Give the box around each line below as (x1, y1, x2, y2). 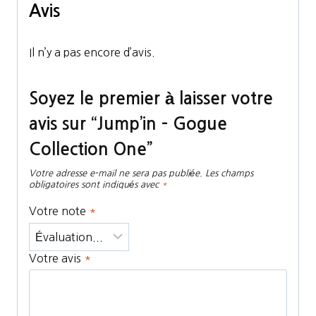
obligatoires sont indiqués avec (29, 180, 162, 189)
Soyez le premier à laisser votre (29, 90, 273, 107)
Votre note (29, 205, 89, 217)
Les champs (205, 169, 253, 178)
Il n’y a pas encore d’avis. (29, 47, 155, 58)
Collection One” (29, 141, 152, 158)
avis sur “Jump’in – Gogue (29, 116, 227, 133)
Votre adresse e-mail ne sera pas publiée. (29, 169, 202, 178)
